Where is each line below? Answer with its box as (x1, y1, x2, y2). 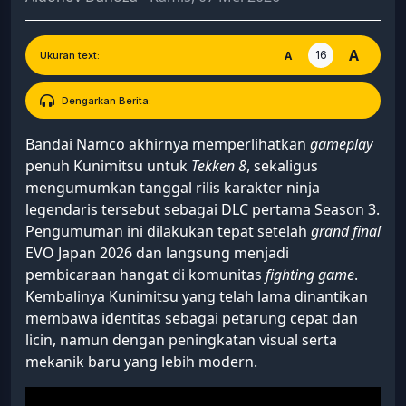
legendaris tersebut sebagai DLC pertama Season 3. (25, 198, 380, 219)
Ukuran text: (40, 48, 100, 62)
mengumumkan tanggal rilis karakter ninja (25, 177, 320, 198)
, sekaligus (246, 155, 318, 176)
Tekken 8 (191, 155, 246, 176)
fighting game (266, 264, 354, 285)
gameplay (310, 133, 372, 154)
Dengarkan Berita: (62, 93, 151, 107)
